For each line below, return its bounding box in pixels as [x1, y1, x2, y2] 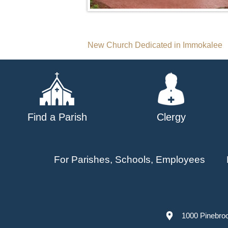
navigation [87, 60, 170, 78]
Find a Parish [27, 111, 87, 123]
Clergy [156, 111, 186, 123]
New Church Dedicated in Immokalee [88, 40, 222, 49]
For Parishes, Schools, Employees [53, 154, 205, 165]
